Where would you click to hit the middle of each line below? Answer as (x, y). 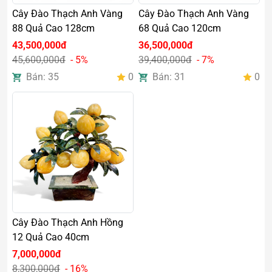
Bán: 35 (42, 77)
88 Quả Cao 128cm (53, 28)
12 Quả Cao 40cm (51, 237)
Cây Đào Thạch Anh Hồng (68, 223)
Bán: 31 (169, 77)
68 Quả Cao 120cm (180, 28)
